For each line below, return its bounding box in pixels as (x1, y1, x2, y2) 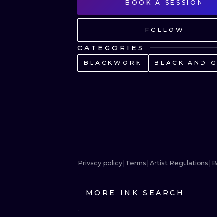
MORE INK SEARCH (86, 188, 185, 197)
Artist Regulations (150, 159, 208, 167)
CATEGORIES (77, 44, 144, 52)
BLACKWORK (84, 59, 142, 66)
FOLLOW (145, 26, 185, 33)
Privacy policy (78, 159, 122, 167)
